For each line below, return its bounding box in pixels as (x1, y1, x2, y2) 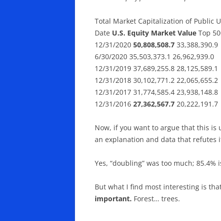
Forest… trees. (132, 193, 180, 203)
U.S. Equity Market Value (112, 28, 196, 37)
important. (95, 193, 132, 203)
